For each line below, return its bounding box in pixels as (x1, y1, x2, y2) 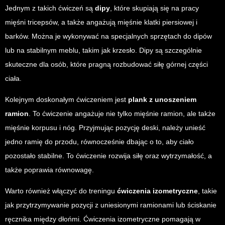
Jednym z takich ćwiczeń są (5, 4, 95, 12)
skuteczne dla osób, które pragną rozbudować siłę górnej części (5, 60, 208, 68)
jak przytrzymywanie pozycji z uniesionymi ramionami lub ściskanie (5, 200, 216, 209)
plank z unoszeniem (128, 95, 196, 103)
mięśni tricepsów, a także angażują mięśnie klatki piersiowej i (5, 18, 197, 26)
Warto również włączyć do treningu (5, 186, 117, 195)
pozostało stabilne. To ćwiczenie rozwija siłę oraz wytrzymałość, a (5, 151, 212, 160)
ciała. (5, 74, 22, 82)
